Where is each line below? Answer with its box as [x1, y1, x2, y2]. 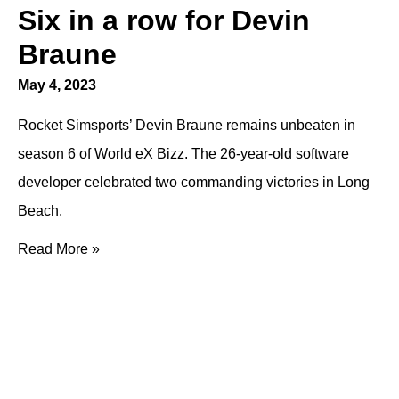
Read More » [18, 241, 100, 256]
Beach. [18, 203, 62, 218]
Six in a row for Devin [18, 4, 310, 37]
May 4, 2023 [18, 77, 96, 93]
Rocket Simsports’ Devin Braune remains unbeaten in [18, 118, 355, 133]
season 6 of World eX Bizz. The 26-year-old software [18, 146, 349, 161]
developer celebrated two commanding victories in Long [18, 175, 370, 190]
